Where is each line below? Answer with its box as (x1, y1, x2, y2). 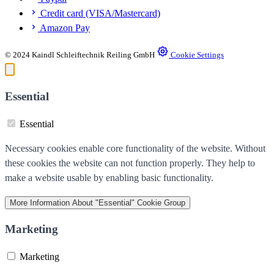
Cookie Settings (171, 50, 224, 60)
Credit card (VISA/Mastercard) (38, 8, 160, 19)
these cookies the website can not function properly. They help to (5, 157, 255, 168)
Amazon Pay (38, 23, 90, 34)
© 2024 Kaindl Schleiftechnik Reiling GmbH (5, 50, 155, 60)
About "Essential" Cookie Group (72, 198, 185, 207)
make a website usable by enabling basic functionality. (5, 172, 213, 183)
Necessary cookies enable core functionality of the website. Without (5, 143, 265, 154)
